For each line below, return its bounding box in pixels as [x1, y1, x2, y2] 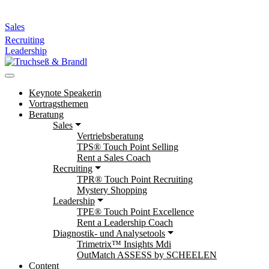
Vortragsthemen [29, 98, 88, 109]
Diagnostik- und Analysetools [53, 228, 165, 238]
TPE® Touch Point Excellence [77, 207, 194, 217]
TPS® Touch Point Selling [77, 142, 178, 152]
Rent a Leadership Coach [77, 217, 173, 228]
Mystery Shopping [77, 185, 147, 195]
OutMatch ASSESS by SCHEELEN [77, 250, 217, 260]
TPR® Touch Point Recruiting [77, 174, 193, 184]
